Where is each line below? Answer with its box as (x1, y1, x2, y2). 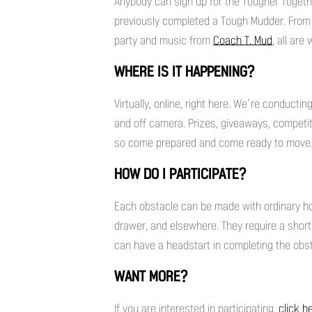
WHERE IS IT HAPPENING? (114, 63, 254, 79)
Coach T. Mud (213, 33, 272, 47)
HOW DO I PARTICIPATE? (114, 166, 246, 182)
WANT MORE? (114, 268, 187, 284)
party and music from (114, 33, 213, 47)
